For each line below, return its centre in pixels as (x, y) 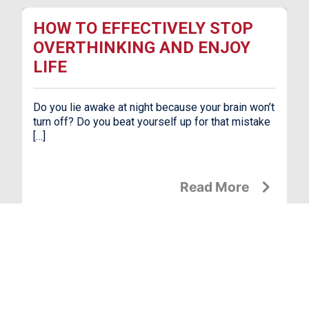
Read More (215, 187)
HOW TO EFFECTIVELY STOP (143, 29)
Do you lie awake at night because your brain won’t (154, 108)
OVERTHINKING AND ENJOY (142, 48)
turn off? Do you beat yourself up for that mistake (152, 122)
